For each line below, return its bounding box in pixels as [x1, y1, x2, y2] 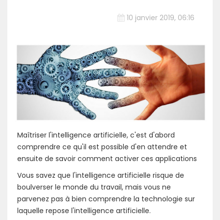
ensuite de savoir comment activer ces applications [17, 154, 197, 164]
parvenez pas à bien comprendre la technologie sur [17, 194, 195, 204]
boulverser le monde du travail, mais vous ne [17, 182, 171, 192]
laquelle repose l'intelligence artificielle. [17, 206, 151, 216]
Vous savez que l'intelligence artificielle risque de [17, 170, 184, 181]
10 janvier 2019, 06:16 [127, 13, 194, 23]
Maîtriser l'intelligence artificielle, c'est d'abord [17, 130, 175, 140]
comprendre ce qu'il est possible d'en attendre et [17, 142, 187, 152]
